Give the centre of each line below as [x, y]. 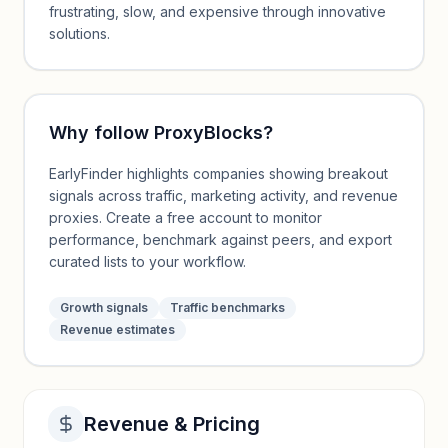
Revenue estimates [117, 329]
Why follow [101, 132]
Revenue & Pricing [172, 424]
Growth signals [104, 307]
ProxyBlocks [208, 132]
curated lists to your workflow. [147, 261]
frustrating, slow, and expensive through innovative [217, 11]
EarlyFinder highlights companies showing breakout [218, 173]
